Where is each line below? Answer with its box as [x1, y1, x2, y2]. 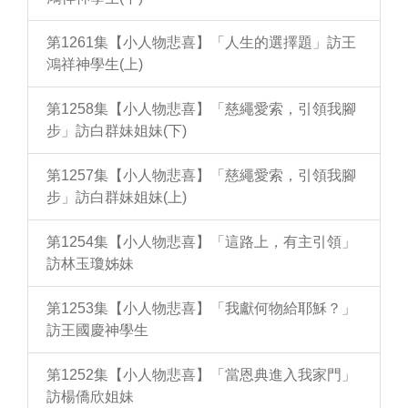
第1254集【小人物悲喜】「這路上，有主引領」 [46, 234, 356, 250]
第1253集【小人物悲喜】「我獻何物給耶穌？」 [46, 301, 356, 317]
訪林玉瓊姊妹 [46, 256, 134, 272]
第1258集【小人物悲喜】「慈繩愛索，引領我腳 [46, 101, 356, 117]
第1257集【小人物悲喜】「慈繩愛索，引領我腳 [46, 168, 356, 184]
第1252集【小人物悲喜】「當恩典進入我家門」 [46, 367, 356, 383]
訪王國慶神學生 [46, 322, 148, 339]
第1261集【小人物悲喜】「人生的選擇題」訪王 [46, 35, 356, 51]
